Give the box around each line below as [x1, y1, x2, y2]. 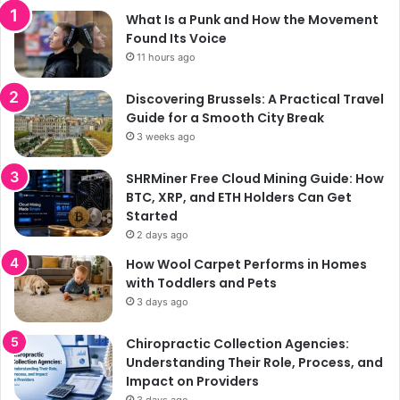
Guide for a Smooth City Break [126, 108, 324, 127]
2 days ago [137, 228, 188, 241]
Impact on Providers [126, 371, 259, 390]
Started [126, 206, 178, 225]
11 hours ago [137, 50, 196, 63]
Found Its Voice [126, 29, 227, 47]
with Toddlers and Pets [126, 273, 277, 292]
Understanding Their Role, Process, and [126, 353, 383, 371]
